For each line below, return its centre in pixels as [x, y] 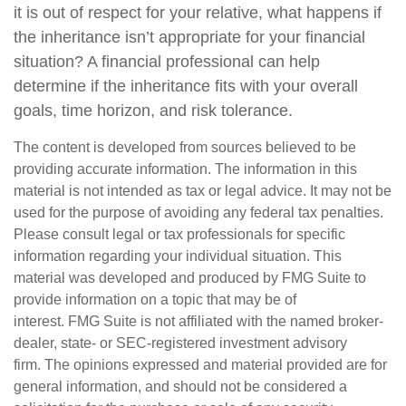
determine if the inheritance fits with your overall [186, 86]
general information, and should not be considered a [180, 387]
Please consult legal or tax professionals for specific [179, 234]
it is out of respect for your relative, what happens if [198, 13]
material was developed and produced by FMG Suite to [190, 278]
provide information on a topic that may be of [155, 300]
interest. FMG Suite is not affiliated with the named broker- [198, 321]
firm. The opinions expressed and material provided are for [200, 365]
